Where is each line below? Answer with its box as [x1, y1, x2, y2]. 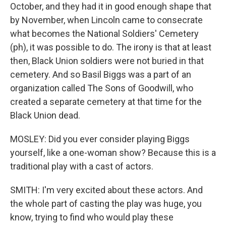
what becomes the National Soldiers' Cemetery [10, 28, 199, 39]
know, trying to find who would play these [10, 212, 174, 222]
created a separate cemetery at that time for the [10, 96, 202, 107]
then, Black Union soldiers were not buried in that [10, 55, 204, 66]
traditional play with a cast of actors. [10, 161, 153, 172]
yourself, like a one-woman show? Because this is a [10, 147, 216, 158]
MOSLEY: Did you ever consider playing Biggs [10, 134, 190, 144]
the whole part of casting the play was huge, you [10, 198, 202, 209]
